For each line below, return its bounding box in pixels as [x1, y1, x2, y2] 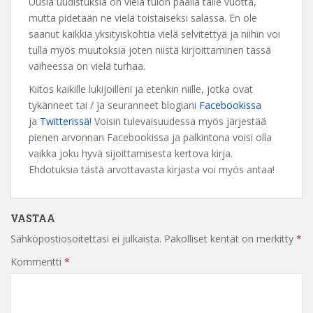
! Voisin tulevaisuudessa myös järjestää [89, 114, 266, 128]
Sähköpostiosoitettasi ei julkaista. [10, 231, 161, 245]
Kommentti [10, 254, 64, 268]
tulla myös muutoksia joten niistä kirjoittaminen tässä [29, 43, 271, 57]
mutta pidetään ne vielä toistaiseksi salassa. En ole [29, 10, 257, 24]
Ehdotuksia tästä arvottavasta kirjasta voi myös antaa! [29, 162, 275, 176]
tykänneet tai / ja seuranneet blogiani [29, 98, 199, 112]
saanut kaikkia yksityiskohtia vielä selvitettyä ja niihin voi [29, 27, 280, 41]
